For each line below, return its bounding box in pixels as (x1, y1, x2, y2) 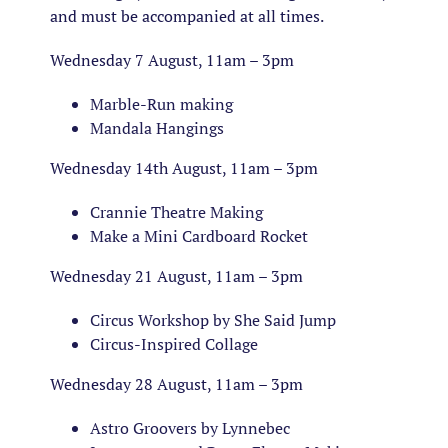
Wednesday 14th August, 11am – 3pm (50, 157, 318, 179)
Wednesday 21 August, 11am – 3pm (50, 265, 303, 287)
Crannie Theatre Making (90, 201, 263, 223)
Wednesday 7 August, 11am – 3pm (50, 49, 294, 71)
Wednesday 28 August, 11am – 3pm (50, 373, 303, 395)
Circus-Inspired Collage (90, 333, 258, 355)
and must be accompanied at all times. (50, 5, 324, 27)
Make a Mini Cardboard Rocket (90, 225, 308, 247)
